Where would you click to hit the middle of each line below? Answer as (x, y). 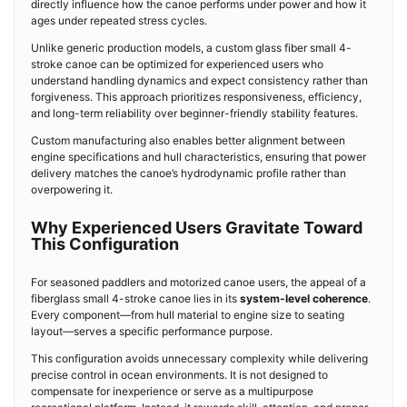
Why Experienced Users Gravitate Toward (197, 228)
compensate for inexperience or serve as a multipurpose (172, 391)
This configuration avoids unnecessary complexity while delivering (199, 358)
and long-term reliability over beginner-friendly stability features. (194, 113)
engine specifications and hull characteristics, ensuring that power (199, 157)
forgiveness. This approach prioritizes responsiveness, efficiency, (196, 97)
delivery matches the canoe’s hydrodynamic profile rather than (189, 173)
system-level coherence (304, 298)
